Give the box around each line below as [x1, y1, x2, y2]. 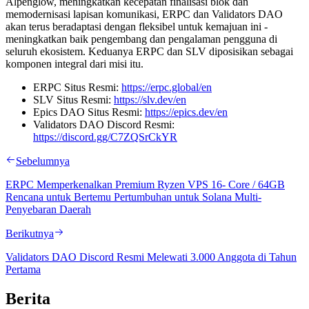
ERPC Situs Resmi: [33, 81, 121, 93]
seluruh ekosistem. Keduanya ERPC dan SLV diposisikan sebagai [6, 45, 293, 57]
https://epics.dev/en [145, 106, 228, 118]
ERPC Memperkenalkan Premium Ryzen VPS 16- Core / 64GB [6, 178, 285, 190]
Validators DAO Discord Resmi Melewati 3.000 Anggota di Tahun [6, 250, 297, 263]
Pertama [6, 263, 41, 275]
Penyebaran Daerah [6, 203, 91, 215]
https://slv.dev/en [114, 93, 186, 106]
